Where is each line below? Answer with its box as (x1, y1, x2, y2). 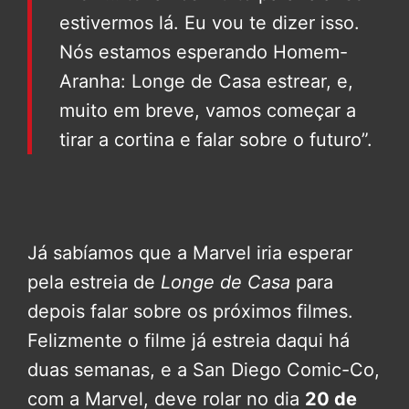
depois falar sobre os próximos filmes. (27, 300, 353, 323)
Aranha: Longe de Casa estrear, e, (59, 70, 353, 93)
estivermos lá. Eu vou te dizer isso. (59, 12, 360, 35)
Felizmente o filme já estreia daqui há (27, 330, 350, 352)
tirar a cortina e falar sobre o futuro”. (59, 129, 372, 152)
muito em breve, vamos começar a (59, 100, 356, 122)
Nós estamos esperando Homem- (59, 41, 348, 64)
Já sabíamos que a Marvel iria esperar (27, 242, 352, 265)
